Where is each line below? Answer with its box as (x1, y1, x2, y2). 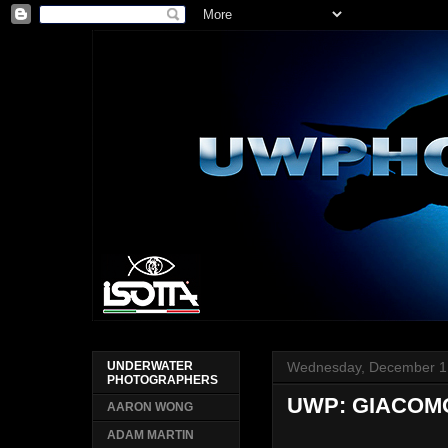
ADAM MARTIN (107, 428, 195, 443)
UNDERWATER (107, 359, 194, 374)
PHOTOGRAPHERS (107, 373, 219, 388)
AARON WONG (107, 400, 194, 415)
